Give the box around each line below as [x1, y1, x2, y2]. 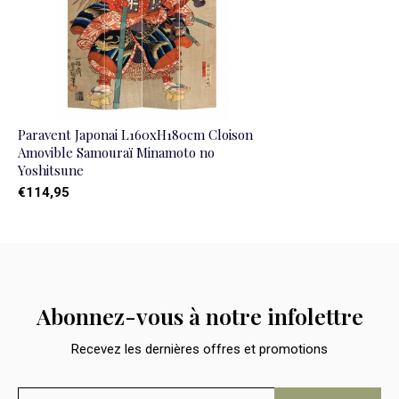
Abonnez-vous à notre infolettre [36, 300, 363, 330]
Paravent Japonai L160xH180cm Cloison [18, 125, 253, 143]
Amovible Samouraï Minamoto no [18, 142, 215, 161]
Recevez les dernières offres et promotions [71, 340, 328, 357]
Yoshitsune [18, 160, 84, 179]
